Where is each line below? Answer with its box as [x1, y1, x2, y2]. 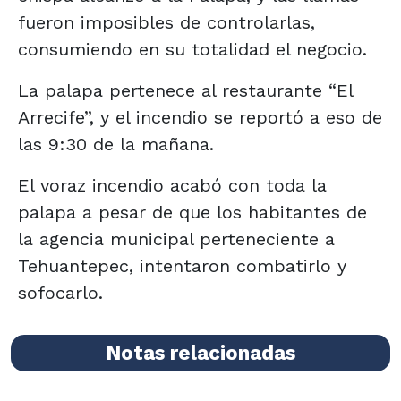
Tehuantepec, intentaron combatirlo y [18, 254, 346, 277]
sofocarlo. [18, 281, 103, 303]
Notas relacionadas [106, 340, 295, 364]
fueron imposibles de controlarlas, [18, 11, 315, 33]
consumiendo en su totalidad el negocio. [18, 38, 367, 60]
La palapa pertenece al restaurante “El [18, 79, 353, 101]
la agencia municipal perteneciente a [18, 227, 335, 250]
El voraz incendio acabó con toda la [18, 174, 327, 196]
